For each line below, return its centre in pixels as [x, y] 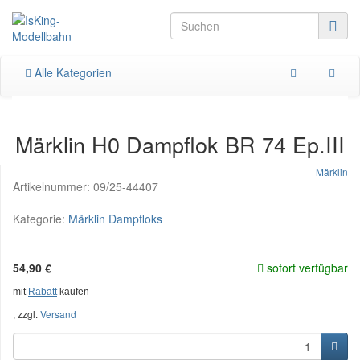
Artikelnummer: [53, 186]
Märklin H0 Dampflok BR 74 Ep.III [180, 144]
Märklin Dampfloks [115, 219]
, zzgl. [27, 314]
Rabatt [43, 292]
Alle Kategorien [72, 72]
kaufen [73, 292]
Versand [58, 314]
